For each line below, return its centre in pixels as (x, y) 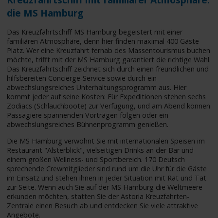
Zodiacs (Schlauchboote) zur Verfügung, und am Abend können (109, 106)
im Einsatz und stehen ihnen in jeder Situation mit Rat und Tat (107, 178)
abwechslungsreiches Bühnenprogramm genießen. (88, 125)
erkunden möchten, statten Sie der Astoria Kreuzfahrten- (98, 196)
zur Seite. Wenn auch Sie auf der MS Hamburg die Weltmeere (105, 187)
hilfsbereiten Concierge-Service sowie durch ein (82, 78)
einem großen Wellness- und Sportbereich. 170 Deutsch (96, 159)
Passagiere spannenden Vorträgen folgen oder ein (88, 115)
